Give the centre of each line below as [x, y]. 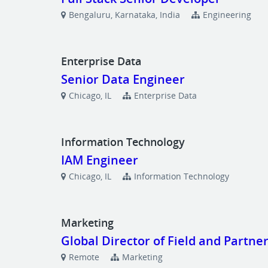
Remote [84, 257]
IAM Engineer [100, 160]
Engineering [227, 15]
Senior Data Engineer [123, 79]
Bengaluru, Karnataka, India [125, 15]
